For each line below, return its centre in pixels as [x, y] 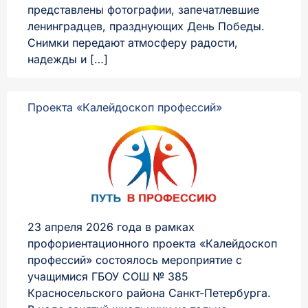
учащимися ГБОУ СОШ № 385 [108, 277]
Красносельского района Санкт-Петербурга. [149, 293]
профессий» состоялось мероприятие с [135, 260]
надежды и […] [68, 59]
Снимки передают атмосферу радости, [133, 43]
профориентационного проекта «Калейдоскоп [152, 244]
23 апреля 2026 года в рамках [111, 227]
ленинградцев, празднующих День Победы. [146, 26]
